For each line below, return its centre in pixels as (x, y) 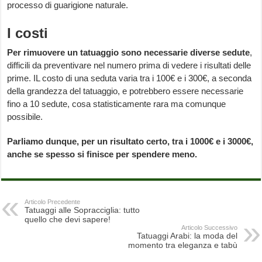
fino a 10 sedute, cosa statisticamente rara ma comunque (117, 104)
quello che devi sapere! (68, 220)
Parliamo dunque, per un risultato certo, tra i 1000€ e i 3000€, (130, 142)
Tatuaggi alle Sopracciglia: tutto (82, 210)
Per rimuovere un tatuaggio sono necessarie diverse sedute (129, 53)
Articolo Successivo (209, 228)
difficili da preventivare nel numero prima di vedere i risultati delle (129, 65)
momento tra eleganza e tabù (182, 245)
